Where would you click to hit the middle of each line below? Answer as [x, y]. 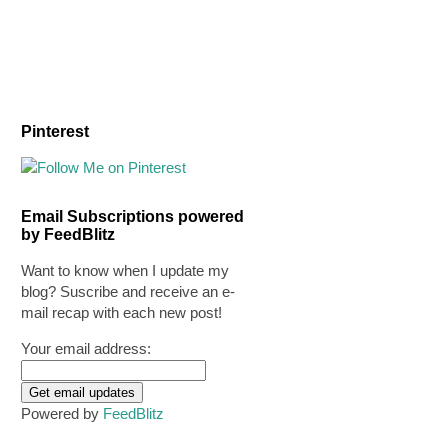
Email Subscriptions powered [132, 216]
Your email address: [86, 348]
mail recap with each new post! [121, 312]
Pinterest [55, 131]
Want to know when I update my [125, 270]
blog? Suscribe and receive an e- [128, 291]
